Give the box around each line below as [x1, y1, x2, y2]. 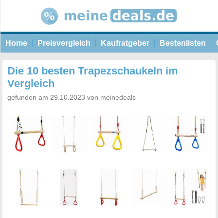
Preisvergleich [37, 39, 91, 47]
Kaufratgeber [101, 39, 149, 47]
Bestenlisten [160, 39, 206, 47]
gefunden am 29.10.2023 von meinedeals [7, 93, 136, 101]
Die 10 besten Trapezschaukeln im [7, 65, 178, 77]
